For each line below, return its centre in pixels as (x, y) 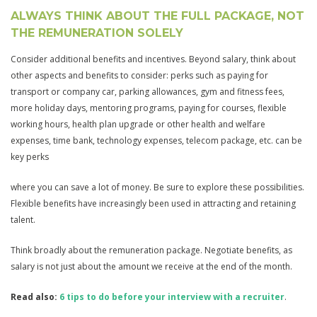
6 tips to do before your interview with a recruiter (172, 296)
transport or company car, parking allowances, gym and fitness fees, (148, 91)
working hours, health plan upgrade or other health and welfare (138, 124)
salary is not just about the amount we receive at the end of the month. (151, 266)
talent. (23, 219)
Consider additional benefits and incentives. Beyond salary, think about (153, 59)
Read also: (35, 296)
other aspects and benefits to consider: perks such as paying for (139, 75)
